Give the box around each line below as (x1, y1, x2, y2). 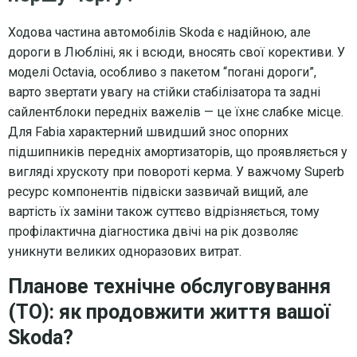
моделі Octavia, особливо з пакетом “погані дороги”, (8, 64, 316, 80)
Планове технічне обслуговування (8, 274, 331, 298)
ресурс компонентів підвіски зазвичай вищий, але (8, 183, 308, 199)
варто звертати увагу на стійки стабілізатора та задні (8, 84, 320, 100)
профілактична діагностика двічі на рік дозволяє (8, 223, 298, 239)
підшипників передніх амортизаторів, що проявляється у (8, 143, 347, 159)
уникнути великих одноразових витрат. (8, 243, 241, 259)
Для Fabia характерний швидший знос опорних (8, 124, 288, 139)
